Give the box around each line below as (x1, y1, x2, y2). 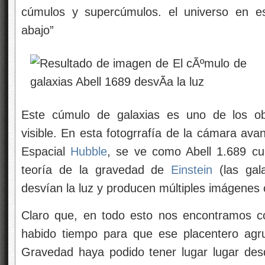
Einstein (171, 163, 213, 176)
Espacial (21, 144, 71, 158)
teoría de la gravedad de (21, 163, 172, 176)
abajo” (21, 23, 54, 37)
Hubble (70, 144, 108, 158)
